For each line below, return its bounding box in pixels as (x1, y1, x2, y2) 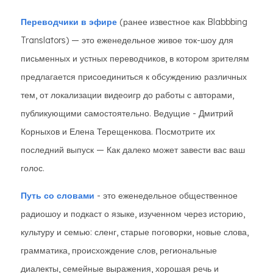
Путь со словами (21, 190, 94, 201)
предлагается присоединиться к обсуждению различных (21, 71, 247, 82)
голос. (21, 163, 44, 174)
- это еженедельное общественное (94, 190, 238, 201)
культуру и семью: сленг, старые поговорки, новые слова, (21, 227, 249, 238)
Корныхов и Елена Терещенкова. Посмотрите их (21, 126, 215, 137)
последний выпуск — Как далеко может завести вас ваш (21, 144, 245, 155)
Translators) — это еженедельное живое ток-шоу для (21, 35, 233, 46)
